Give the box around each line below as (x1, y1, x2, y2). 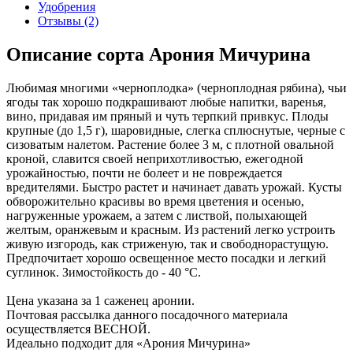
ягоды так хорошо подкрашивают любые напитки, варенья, (6, 95, 326, 109)
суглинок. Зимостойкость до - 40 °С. (6, 265, 201, 279)
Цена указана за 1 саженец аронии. (6, 293, 195, 307)
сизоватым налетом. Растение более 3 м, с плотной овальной (6, 137, 334, 151)
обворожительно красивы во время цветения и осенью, (6, 194, 304, 208)
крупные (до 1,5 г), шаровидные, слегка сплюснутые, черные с (6, 123, 345, 137)
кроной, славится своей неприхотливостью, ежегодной (6, 151, 303, 165)
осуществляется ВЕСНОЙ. (6, 321, 150, 336)
